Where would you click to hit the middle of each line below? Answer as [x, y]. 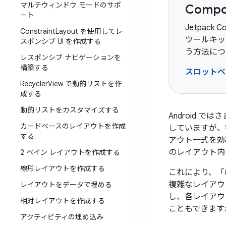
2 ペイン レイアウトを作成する [70, 152]
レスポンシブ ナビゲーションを [71, 58]
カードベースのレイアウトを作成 [73, 126]
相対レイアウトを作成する [63, 201]
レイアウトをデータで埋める [66, 185]
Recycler [34, 84]
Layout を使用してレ [89, 31]
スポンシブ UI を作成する [61, 41]
